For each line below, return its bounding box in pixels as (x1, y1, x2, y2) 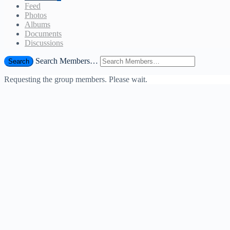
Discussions (25, 39, 63, 48)
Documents (25, 29, 62, 39)
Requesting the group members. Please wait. (4, 75, 147, 84)
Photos (25, 11, 47, 20)
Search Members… (35, 56, 98, 66)
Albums (25, 20, 50, 29)
